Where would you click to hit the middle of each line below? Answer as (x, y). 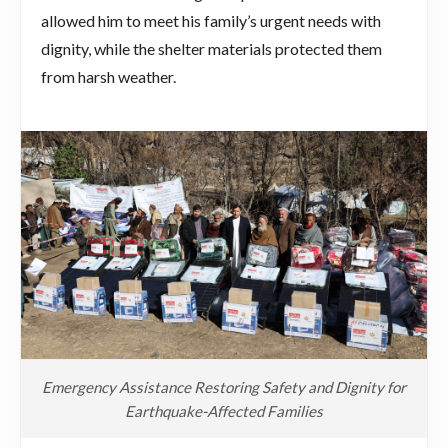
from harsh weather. (108, 76)
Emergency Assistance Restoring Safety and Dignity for (224, 386)
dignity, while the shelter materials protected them (211, 48)
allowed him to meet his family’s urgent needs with (211, 20)
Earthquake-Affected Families (224, 410)
